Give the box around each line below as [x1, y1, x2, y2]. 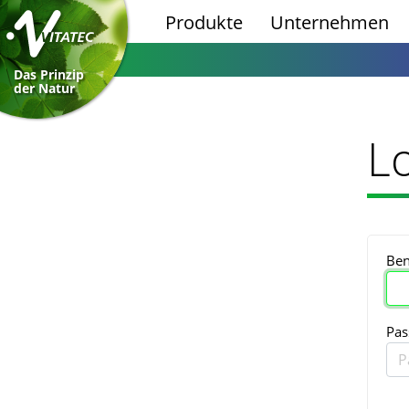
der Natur [14, 79, 75, 98]
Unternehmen [270, 10, 389, 35]
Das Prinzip [14, 66, 84, 84]
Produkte [165, 10, 243, 35]
